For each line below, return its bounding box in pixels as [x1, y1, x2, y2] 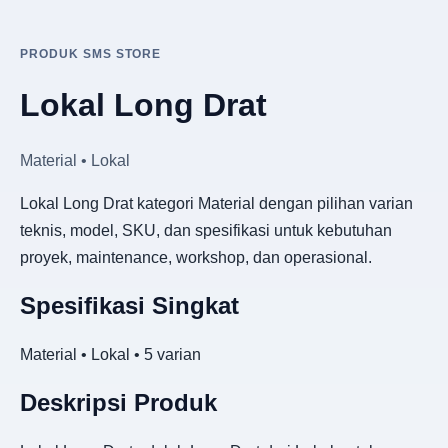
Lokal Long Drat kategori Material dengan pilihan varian [20, 194, 413, 212]
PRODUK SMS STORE [20, 47, 162, 61]
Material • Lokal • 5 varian [20, 345, 201, 363]
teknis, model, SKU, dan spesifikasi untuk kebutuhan [20, 221, 392, 239]
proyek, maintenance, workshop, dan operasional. [20, 248, 372, 266]
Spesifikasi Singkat [20, 291, 239, 319]
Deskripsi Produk [20, 388, 217, 416]
